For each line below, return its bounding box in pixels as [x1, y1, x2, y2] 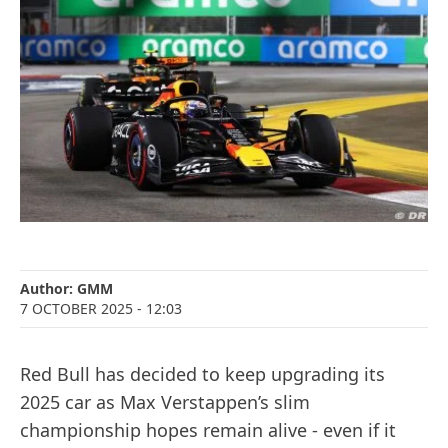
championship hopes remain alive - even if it [20, 418, 396, 443]
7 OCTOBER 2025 [20, 299, 133, 319]
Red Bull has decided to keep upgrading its [20, 362, 385, 387]
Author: [20, 279, 77, 299]
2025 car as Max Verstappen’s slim [20, 390, 310, 415]
